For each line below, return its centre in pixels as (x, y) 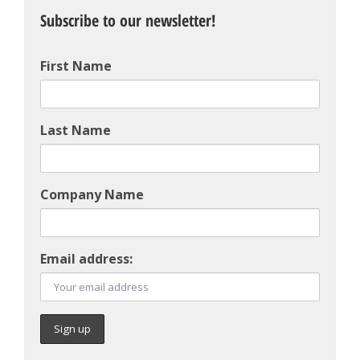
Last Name (76, 130)
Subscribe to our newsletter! (128, 20)
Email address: (86, 259)
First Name (76, 66)
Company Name (92, 194)
